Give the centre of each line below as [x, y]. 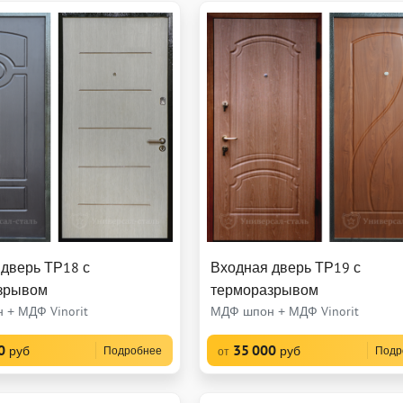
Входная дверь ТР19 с [286, 268]
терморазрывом [265, 290]
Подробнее [133, 351]
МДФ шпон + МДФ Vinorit [285, 312]
